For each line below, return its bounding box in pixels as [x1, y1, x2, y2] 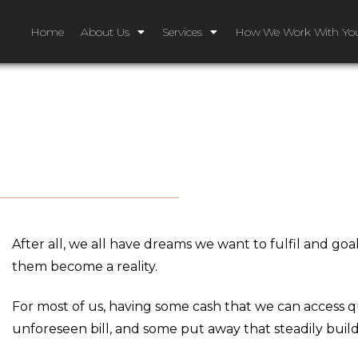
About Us [81, 24, 129, 39]
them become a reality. [12, 259, 158, 274]
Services [161, 24, 202, 39]
